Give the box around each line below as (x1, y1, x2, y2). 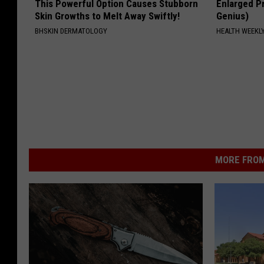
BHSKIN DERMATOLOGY (35, 26, 107, 35)
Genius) (216, 9, 249, 22)
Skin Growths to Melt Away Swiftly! (35, 9, 180, 22)
